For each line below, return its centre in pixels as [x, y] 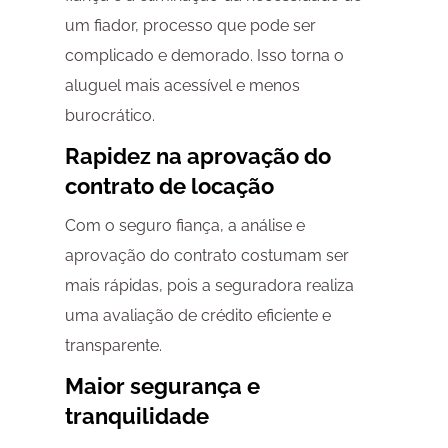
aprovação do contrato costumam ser [206, 256]
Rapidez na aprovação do [197, 156]
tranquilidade [136, 416]
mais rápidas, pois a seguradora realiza [209, 286]
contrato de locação [169, 186]
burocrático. [109, 116]
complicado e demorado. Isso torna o [204, 56]
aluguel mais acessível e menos [182, 86]
